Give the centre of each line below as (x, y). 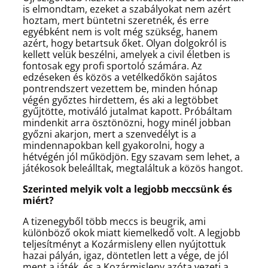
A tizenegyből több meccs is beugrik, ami (114, 221)
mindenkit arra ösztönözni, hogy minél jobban (127, 122)
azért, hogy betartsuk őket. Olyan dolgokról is (125, 43)
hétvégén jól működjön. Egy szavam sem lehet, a (131, 156)
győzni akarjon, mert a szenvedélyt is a (109, 134)
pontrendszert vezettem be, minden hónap (120, 88)
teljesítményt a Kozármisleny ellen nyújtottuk (124, 244)
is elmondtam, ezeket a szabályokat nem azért (127, 9)
